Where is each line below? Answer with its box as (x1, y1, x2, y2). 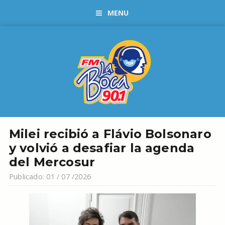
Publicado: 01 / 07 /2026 (9, 172, 91, 181)
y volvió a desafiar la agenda (9, 141, 195, 155)
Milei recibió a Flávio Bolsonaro (9, 127, 211, 141)
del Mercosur (9, 155, 95, 169)
